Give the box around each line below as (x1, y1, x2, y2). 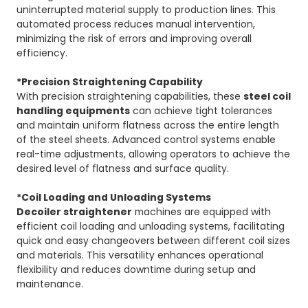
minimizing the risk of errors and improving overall (16, 32, 252, 46)
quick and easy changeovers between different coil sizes (16, 234, 291, 248)
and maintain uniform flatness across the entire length (16, 118, 280, 133)
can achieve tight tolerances (130, 104, 273, 118)
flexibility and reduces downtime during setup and (16, 263, 256, 277)
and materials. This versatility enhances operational (16, 248, 264, 263)
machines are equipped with (132, 205, 272, 219)
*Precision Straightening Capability (16, 75, 203, 89)
